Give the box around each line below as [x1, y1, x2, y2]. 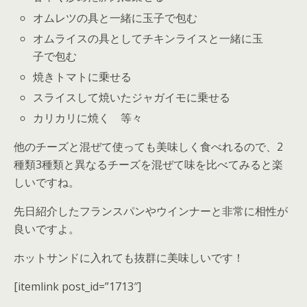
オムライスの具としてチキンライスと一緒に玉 [33, 30, 264, 46]
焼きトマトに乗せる [33, 69, 132, 84]
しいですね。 [14, 175, 79, 191]
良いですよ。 [14, 221, 79, 237]
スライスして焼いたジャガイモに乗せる [33, 90, 231, 106]
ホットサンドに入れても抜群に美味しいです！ [14, 250, 244, 266]
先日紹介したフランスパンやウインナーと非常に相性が [14, 204, 288, 219]
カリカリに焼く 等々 [33, 110, 143, 126]
